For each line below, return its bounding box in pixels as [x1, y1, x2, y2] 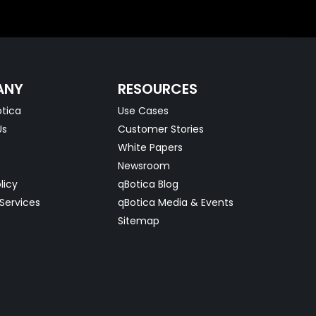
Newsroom [118, 159, 171, 174]
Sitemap [118, 214, 160, 229]
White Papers [118, 140, 183, 155]
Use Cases [118, 104, 169, 119]
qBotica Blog [118, 177, 179, 192]
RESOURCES [118, 79, 198, 99]
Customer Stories [118, 122, 205, 137]
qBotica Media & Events [118, 195, 234, 210]
